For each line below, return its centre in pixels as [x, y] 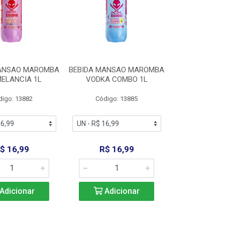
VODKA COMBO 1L [117, 79]
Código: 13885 [117, 99]
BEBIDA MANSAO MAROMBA [117, 70]
